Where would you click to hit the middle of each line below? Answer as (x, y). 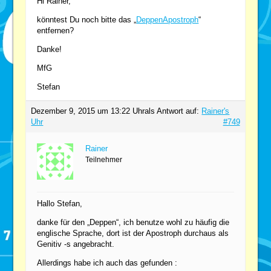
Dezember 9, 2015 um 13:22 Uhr (88, 111)
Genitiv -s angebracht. (76, 244)
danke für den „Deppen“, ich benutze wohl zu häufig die (133, 222)
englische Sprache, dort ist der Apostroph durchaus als (133, 233)
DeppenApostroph (168, 19)
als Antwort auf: (173, 111)
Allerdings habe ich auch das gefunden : (107, 263)
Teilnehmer (104, 159)
